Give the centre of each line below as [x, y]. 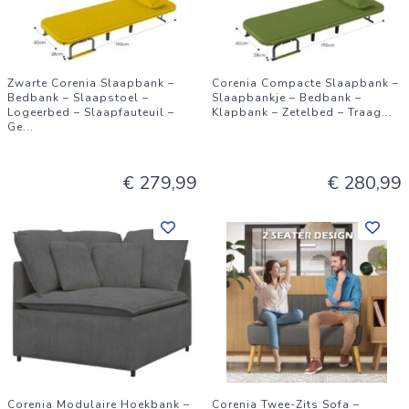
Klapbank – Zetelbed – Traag [297, 112]
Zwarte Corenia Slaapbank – [91, 83]
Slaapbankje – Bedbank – [287, 98]
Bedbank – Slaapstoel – [78, 98]
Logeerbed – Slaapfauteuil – [91, 112]
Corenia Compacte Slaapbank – [305, 83]
